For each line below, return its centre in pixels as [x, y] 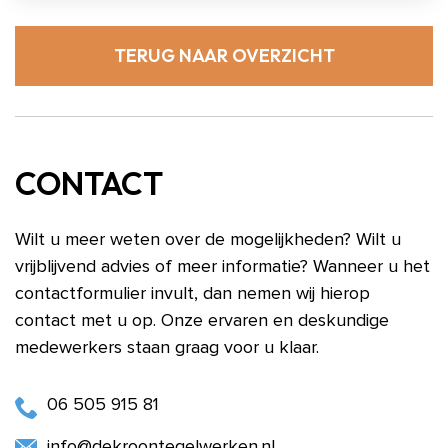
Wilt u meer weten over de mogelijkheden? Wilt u [208, 240]
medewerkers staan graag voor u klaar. [167, 348]
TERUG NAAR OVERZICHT [224, 55]
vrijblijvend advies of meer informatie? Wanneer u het [222, 267]
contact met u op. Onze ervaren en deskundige [202, 321]
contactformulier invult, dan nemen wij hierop [192, 294]
